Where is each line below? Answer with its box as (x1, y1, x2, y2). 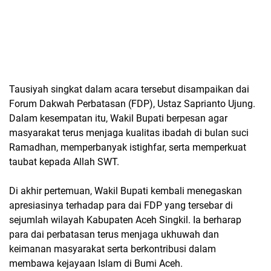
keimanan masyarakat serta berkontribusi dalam (9, 243, 216, 255)
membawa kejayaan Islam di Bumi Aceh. (9, 257, 183, 269)
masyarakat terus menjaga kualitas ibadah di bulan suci (9, 126, 249, 139)
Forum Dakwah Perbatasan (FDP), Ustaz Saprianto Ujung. (9, 97, 255, 109)
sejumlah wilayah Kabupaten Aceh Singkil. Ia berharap (9, 214, 241, 226)
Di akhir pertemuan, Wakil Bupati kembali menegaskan (9, 184, 242, 197)
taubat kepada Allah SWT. (9, 155, 119, 168)
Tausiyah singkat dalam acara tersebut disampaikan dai (9, 83, 249, 95)
